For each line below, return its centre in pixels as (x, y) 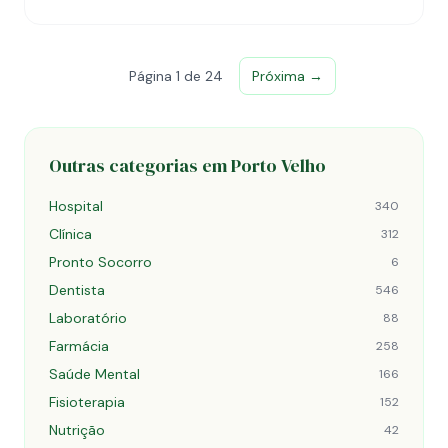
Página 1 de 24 (175, 76)
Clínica (70, 234)
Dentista (77, 290)
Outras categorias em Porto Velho (187, 165)
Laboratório (88, 318)
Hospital (76, 206)
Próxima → (287, 76)
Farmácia (79, 346)
